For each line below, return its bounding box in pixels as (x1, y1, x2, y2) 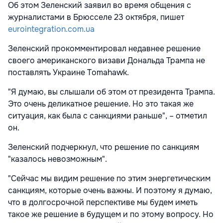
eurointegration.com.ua (8, 23, 95, 34)
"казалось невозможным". (8, 153, 107, 164)
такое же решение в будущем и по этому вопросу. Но (8, 209, 214, 220)
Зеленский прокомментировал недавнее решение (8, 43, 201, 54)
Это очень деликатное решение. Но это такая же (8, 98, 194, 109)
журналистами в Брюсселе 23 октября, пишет (8, 11, 184, 22)
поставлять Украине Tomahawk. (8, 67, 129, 78)
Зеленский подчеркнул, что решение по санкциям (8, 141, 199, 152)
